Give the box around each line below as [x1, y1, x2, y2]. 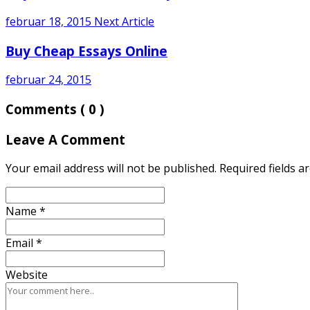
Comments [6, 100, 80, 118]
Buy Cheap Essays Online [6, 42, 167, 60]
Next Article [94, 13, 154, 29]
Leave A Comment [6, 130, 125, 148]
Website [6, 267, 48, 283]
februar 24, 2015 [6, 72, 91, 88]
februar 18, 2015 [6, 13, 91, 29]
